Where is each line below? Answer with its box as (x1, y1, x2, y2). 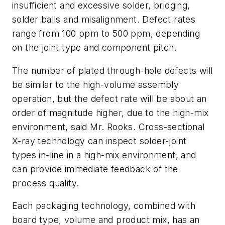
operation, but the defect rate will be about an (12, 93, 207, 104)
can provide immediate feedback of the (12, 163, 178, 174)
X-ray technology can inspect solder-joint (12, 135, 187, 146)
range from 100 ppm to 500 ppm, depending (12, 28, 200, 39)
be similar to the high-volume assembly (12, 79, 179, 90)
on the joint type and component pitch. (12, 42, 177, 53)
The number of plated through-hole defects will (12, 65, 213, 76)
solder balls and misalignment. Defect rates (12, 14, 196, 25)
